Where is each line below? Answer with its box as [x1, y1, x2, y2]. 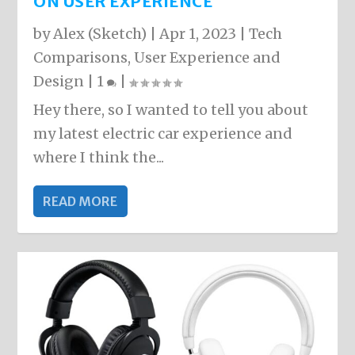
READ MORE [43, 193, 118, 209]
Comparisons [33, 48, 128, 67]
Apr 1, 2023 [159, 24, 237, 43]
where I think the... [33, 147, 165, 166]
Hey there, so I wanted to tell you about [33, 100, 309, 119]
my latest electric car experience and [33, 124, 293, 143]
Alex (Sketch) [53, 24, 147, 43]
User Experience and [134, 48, 281, 67]
